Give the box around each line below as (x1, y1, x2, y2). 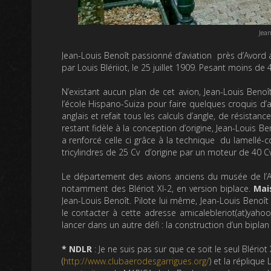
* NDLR (61, 243, 92, 255)
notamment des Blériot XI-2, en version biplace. (61, 183, 254, 195)
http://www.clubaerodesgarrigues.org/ (63, 255, 209, 267)
